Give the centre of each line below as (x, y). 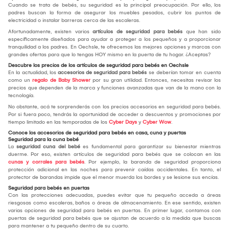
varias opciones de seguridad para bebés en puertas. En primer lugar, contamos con (114, 210)
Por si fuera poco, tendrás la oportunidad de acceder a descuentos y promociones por (114, 114)
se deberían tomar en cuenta (184, 72)
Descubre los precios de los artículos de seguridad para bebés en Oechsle (98, 65)
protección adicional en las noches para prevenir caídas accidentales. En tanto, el (114, 169)
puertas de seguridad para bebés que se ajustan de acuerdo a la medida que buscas (114, 218)
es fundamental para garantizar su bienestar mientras (151, 146)
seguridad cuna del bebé (48, 146)
